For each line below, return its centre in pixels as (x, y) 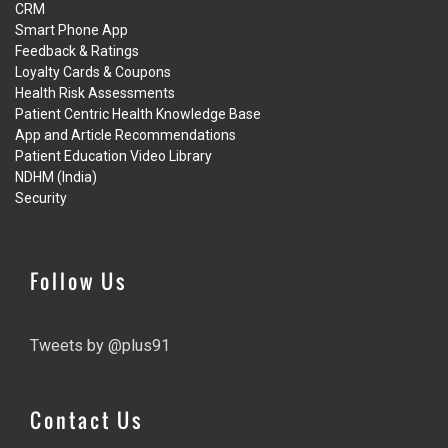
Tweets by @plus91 (100, 345)
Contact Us (87, 419)
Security (41, 197)
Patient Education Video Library (113, 155)
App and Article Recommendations (125, 134)
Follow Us (79, 280)
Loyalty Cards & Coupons (93, 71)
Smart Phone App (71, 29)
